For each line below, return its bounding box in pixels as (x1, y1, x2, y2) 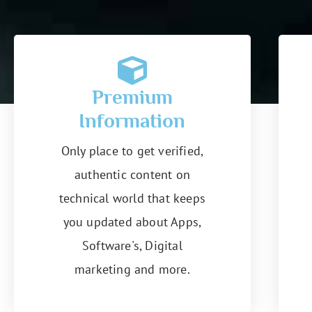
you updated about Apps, (63, 213, 202, 230)
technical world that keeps (58, 189, 206, 206)
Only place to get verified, (61, 142, 204, 159)
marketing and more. (75, 260, 190, 277)
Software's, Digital (82, 237, 182, 253)
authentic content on (74, 166, 190, 182)
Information (79, 109, 186, 132)
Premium (91, 85, 173, 108)
